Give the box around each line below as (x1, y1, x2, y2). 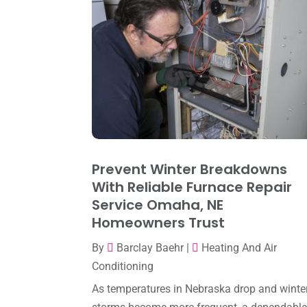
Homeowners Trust (92, 213, 225, 233)
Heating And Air (201, 241, 278, 255)
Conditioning (92, 260, 154, 273)
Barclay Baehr (116, 241, 184, 255)
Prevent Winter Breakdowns (92, 160, 288, 180)
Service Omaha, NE (92, 195, 224, 215)
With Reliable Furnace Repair (92, 177, 293, 197)
